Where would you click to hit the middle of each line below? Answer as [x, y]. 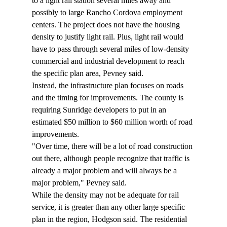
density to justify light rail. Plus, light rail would [108, 37]
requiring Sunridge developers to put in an [100, 110]
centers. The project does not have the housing [107, 25]
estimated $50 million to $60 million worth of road [113, 122]
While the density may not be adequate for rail [106, 195]
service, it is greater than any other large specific [109, 207]
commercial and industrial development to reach [109, 61]
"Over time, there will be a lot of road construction [113, 146]
